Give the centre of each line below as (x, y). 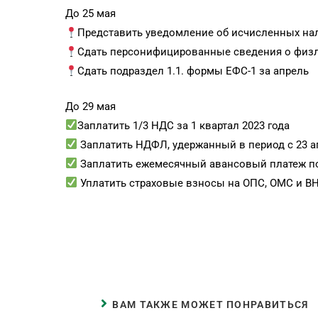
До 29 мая (91, 106)
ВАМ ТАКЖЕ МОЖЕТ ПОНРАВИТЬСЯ (210, 304)
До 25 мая (91, 14)
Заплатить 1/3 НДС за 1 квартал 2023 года (184, 125)
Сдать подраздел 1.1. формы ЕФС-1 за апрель (193, 71)
